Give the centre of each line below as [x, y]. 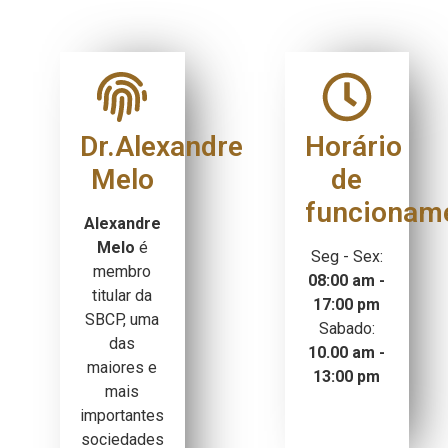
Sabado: [346, 328]
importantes [122, 415]
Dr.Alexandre [161, 146]
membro [122, 271]
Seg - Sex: [346, 256]
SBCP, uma [122, 319]
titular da [122, 295]
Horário [353, 146]
